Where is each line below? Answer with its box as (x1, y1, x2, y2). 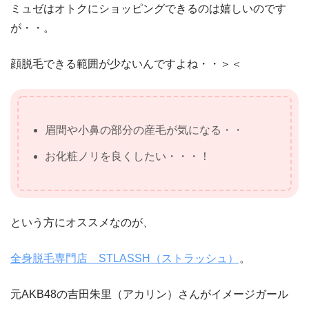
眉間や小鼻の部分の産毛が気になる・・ (45, 124, 244, 137)
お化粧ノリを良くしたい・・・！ (45, 150, 211, 163)
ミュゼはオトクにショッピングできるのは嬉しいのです (10, 3, 286, 15)
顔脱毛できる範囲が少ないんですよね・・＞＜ (10, 58, 242, 70)
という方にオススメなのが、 (10, 217, 154, 229)
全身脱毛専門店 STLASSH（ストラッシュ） (10, 252, 239, 265)
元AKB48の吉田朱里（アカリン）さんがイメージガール (10, 288, 288, 301)
